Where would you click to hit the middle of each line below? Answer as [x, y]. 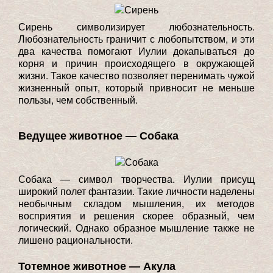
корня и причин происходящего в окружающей [136, 63]
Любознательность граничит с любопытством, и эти [136, 38]
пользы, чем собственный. [78, 99]
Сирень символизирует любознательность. [136, 26]
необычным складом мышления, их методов [136, 203]
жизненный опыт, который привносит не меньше [136, 87]
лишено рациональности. [76, 239]
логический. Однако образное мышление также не [136, 227]
